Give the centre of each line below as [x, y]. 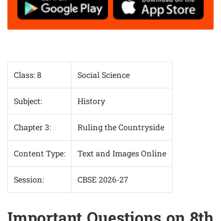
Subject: [28, 101]
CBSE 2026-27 [103, 180]
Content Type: [39, 153]
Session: [29, 180]
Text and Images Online [122, 153]
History [91, 101]
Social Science [104, 75]
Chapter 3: [32, 127]
